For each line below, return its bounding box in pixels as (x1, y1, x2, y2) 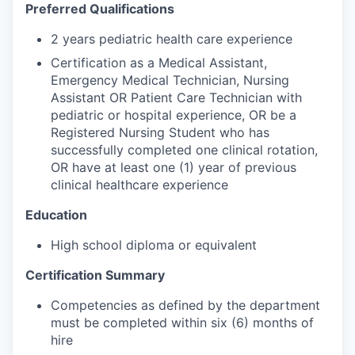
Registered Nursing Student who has (51, 124, 269, 140)
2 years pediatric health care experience (51, 30, 292, 47)
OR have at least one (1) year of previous (51, 158, 296, 175)
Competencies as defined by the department (51, 296, 320, 313)
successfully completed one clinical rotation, (51, 141, 318, 158)
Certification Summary (25, 266, 165, 283)
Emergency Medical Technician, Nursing (51, 71, 289, 88)
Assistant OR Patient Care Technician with (51, 89, 302, 105)
